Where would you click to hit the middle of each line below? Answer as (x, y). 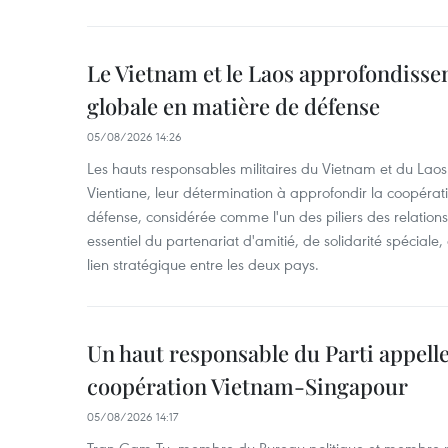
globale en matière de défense (233, 106)
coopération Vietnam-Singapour (247, 386)
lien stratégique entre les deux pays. (203, 264)
